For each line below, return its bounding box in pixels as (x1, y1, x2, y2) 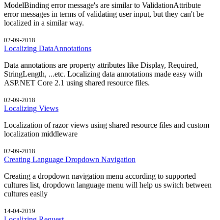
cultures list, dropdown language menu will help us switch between (4, 180, 212, 189)
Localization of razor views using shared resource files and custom (4, 120, 209, 129)
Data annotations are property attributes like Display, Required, (4, 60, 198, 69)
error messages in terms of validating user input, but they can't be (4, 9, 204, 18)
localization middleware (4, 129, 78, 138)
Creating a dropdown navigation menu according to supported (4, 171, 196, 180)
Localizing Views (4, 104, 58, 112)
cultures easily (4, 189, 48, 198)
